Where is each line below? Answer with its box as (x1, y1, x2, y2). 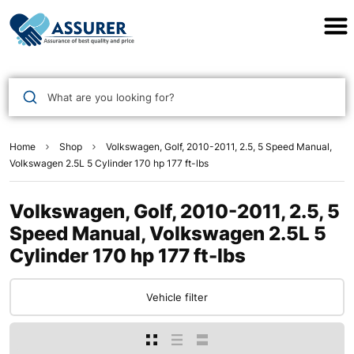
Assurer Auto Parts (122, 9, 232, 30)
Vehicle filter (146, 291, 208, 304)
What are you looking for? (47, 90, 175, 104)
